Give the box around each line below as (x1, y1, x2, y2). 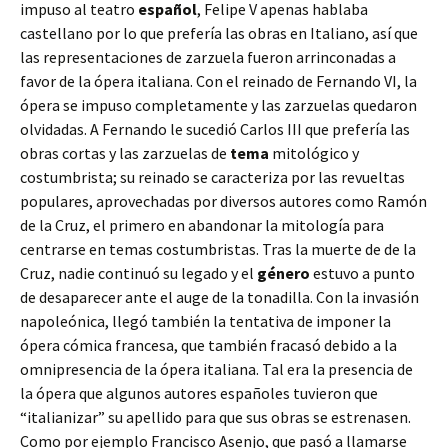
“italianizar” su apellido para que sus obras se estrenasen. (20, 407, 411, 427)
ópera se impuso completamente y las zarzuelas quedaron (20, 95, 417, 115)
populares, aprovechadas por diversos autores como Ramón (20, 191, 427, 211)
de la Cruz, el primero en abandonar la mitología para (20, 215, 384, 235)
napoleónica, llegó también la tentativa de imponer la (20, 311, 391, 331)
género (257, 263, 310, 283)
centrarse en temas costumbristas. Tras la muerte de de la (20, 239, 416, 259)
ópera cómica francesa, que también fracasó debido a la (20, 335, 397, 355)
